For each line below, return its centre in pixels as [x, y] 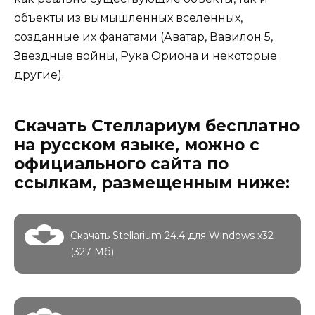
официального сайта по [121, 163]
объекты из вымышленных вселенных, [128, 18]
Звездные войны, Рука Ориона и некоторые [146, 56]
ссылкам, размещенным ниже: [152, 182]
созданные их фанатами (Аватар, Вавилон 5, [143, 37]
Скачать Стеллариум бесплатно [157, 126]
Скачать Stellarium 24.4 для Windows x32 [172, 235]
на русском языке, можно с [137, 144]
